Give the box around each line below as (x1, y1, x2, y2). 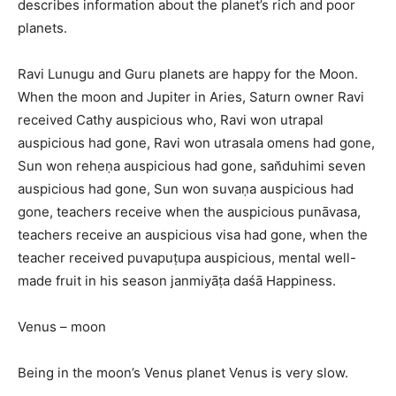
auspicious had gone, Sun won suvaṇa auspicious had (18, 180, 354, 198)
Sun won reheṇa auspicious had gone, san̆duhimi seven (18, 157, 366, 175)
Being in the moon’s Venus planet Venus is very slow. (18, 364, 348, 382)
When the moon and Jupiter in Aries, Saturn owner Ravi (18, 88, 364, 106)
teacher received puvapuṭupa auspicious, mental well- (18, 249, 356, 267)
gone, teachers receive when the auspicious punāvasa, (18, 203, 361, 221)
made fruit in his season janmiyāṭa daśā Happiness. (18, 272, 336, 290)
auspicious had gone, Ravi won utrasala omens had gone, (18, 134, 375, 152)
